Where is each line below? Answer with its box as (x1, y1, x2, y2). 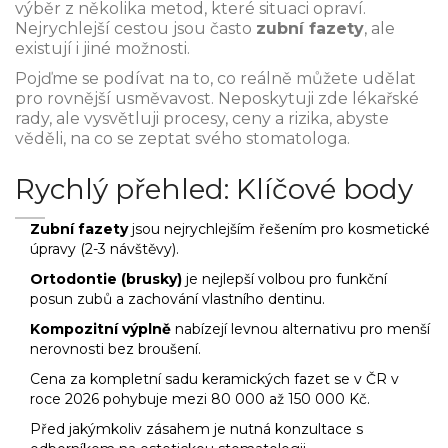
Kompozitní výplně (30, 320, 171, 339)
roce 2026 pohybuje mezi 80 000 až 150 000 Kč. (30, 390, 370, 409)
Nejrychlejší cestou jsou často (15, 19, 256, 39)
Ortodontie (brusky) (30, 270, 182, 289)
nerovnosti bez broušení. (30, 340, 201, 359)
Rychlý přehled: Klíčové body (15, 172, 413, 207)
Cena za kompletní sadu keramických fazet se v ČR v (30, 370, 399, 389)
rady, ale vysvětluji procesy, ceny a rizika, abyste (15, 109, 389, 129)
